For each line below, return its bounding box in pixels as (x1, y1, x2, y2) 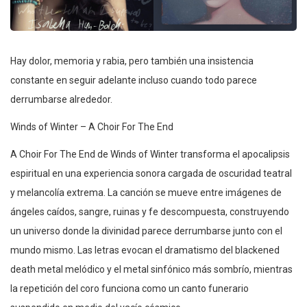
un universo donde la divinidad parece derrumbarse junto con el (10, 225, 282, 237)
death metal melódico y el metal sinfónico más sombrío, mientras (10, 264, 293, 275)
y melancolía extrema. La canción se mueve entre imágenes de (10, 187, 282, 199)
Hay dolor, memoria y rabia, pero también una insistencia (10, 56, 254, 67)
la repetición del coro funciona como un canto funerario (10, 283, 249, 295)
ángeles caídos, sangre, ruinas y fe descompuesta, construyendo (10, 206, 289, 218)
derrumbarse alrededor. (10, 94, 112, 106)
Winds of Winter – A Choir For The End (10, 121, 173, 133)
